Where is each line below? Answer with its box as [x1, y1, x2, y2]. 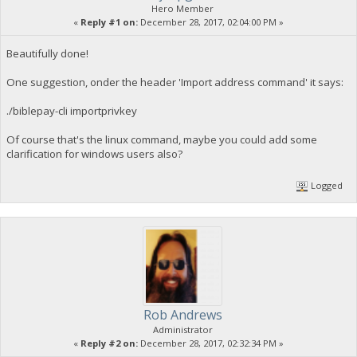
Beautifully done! [6, 46, 88, 61]
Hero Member [151, 2, 214, 15]
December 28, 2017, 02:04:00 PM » [138, 16, 284, 29]
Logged [308, 178, 343, 191]
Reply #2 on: [80, 336, 138, 349]
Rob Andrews [143, 305, 222, 324]
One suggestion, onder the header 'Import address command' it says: [6, 75, 343, 90]
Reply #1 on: [80, 16, 138, 29]
